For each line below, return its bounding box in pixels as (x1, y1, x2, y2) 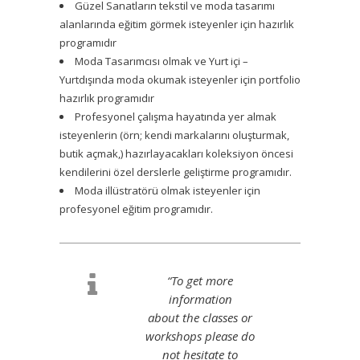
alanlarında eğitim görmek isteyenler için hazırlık (59, 16, 294, 31)
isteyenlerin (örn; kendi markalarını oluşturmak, (59, 127, 289, 142)
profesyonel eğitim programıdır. (59, 201, 213, 216)
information (168, 290, 232, 307)
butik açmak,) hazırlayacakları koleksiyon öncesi (59, 145, 293, 161)
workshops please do (145, 327, 255, 344)
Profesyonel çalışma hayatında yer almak (75, 108, 276, 124)
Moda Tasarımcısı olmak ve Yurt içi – (75, 53, 248, 68)
